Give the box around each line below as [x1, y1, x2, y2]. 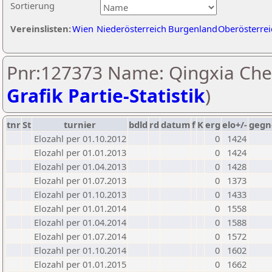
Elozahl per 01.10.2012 [34, 132, 126, 144]
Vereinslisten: [10, 22, 71, 35]
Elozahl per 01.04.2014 [34, 216, 126, 228]
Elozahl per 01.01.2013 [34, 146, 126, 158]
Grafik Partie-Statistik [7, 83, 205, 108]
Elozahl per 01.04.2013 [34, 160, 126, 172]
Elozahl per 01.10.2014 [34, 244, 126, 256]
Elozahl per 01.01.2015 [34, 258, 126, 270]
